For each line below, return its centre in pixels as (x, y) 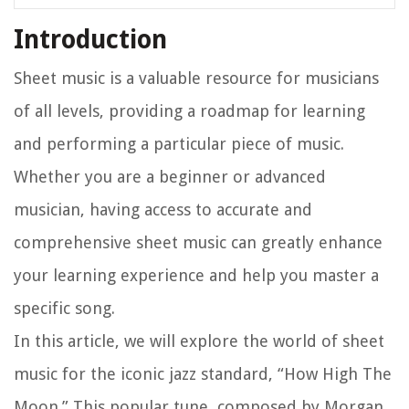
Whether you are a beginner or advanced (170, 177)
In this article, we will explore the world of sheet (199, 341)
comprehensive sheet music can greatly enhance (198, 243)
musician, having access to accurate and (163, 210)
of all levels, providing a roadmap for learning (189, 111)
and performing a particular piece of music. (179, 144)
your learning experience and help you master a (196, 276)
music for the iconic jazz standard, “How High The (203, 374)
